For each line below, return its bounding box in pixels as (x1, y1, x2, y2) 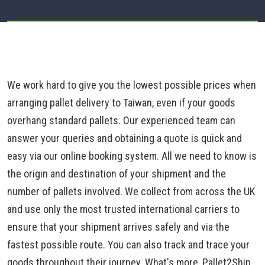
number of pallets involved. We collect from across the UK (7, 185, 255, 198)
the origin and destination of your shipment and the (7, 167, 226, 180)
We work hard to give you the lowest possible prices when (7, 79, 256, 91)
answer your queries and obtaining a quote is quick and (7, 132, 242, 144)
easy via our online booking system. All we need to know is (7, 150, 257, 162)
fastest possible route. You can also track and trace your (7, 238, 250, 251)
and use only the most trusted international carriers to (7, 203, 240, 215)
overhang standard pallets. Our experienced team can (7, 114, 235, 127)
